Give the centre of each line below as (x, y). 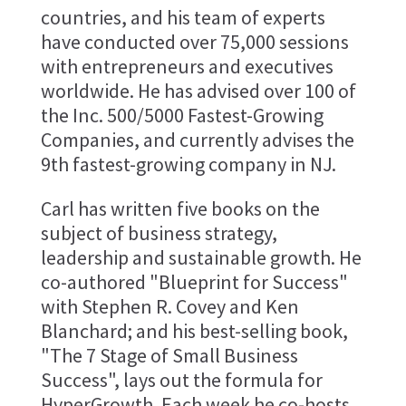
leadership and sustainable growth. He (201, 258)
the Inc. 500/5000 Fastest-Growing (182, 116)
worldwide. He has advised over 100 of (198, 91)
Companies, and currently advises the (197, 140)
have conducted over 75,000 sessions (194, 42)
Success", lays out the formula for (181, 380)
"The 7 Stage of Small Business (169, 356)
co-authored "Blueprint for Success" (194, 282)
